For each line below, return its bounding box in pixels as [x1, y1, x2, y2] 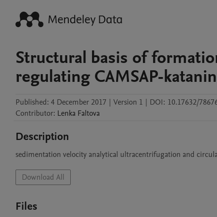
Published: [15, 97, 49, 108]
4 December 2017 [51, 97, 107, 108]
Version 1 [113, 97, 143, 108]
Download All [22, 172, 64, 183]
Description [15, 129, 69, 144]
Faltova [77, 108, 100, 119]
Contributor [15, 108, 53, 119]
